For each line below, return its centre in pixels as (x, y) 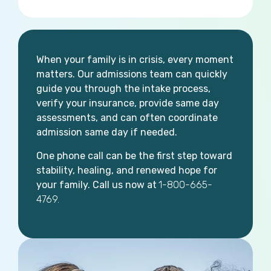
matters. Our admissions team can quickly (132, 74)
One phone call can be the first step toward (134, 155)
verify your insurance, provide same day (128, 103)
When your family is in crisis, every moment (135, 60)
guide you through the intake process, (123, 89)
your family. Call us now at (96, 184)
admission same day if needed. (107, 132)
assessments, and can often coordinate (127, 118)
